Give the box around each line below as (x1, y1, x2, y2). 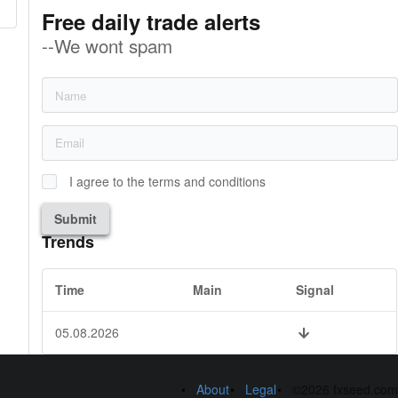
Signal (296, 281, 335, 299)
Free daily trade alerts (42, 6, 261, 37)
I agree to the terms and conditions (69, 171, 267, 190)
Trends (42, 230, 95, 254)
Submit (54, 209, 98, 227)
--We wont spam (42, 32, 173, 60)
